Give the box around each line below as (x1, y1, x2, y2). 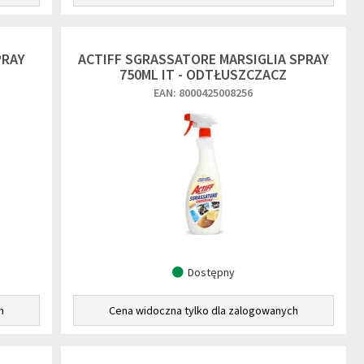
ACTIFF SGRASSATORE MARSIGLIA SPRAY (77, 50, 329, 68)
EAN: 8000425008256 (154, 85, 253, 100)
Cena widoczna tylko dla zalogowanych (108, 303, 298, 318)
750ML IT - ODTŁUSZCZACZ (119, 65, 288, 84)
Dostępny (187, 265, 235, 279)
